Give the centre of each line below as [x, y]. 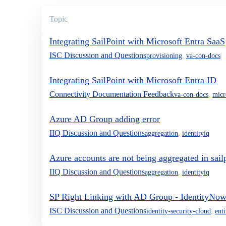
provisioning [164, 55]
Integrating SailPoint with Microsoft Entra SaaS [137, 42]
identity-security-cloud [179, 211]
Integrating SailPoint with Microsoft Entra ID [133, 80]
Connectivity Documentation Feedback [112, 94]
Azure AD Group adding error [105, 119]
